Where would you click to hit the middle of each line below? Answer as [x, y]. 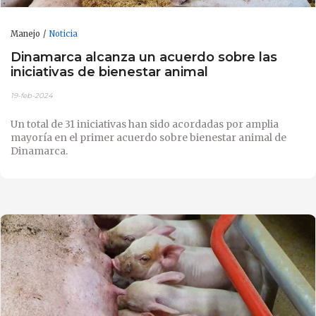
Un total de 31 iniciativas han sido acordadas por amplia [145, 124]
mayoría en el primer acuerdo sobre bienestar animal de [148, 137]
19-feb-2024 [32, 95]
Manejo [25, 34]
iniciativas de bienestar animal [109, 72]
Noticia [63, 34]
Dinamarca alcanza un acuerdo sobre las [144, 57]
